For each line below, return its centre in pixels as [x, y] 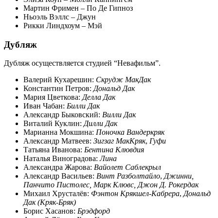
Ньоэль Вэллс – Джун [60, 17]
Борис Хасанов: [50, 211]
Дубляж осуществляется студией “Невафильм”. [82, 63]
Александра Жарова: [59, 167]
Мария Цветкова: [53, 97]
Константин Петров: [58, 89]
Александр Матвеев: [58, 141]
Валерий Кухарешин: [60, 80]
